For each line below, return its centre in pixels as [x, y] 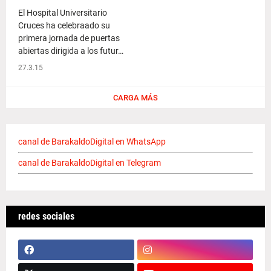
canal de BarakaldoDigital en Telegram [90, 163]
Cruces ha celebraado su [64, 25]
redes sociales [46, 216]
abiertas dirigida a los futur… [71, 51]
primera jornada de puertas [69, 38]
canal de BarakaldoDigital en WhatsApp [92, 142]
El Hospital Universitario [63, 13]
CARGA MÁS [135, 97]
